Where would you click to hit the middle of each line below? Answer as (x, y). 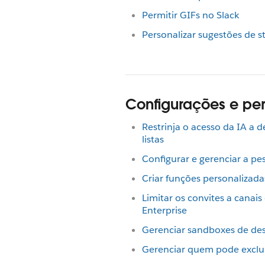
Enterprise (164, 210)
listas (153, 139)
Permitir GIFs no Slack (190, 15)
